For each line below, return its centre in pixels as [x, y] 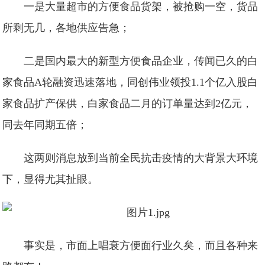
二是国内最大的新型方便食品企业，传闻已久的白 [141, 61]
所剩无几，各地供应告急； [67, 28]
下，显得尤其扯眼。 [51, 179]
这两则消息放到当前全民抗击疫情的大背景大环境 [141, 158]
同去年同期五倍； [45, 125]
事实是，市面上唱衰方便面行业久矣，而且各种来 [141, 245]
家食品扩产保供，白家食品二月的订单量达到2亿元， [128, 104]
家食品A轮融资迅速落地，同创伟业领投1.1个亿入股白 [130, 82]
